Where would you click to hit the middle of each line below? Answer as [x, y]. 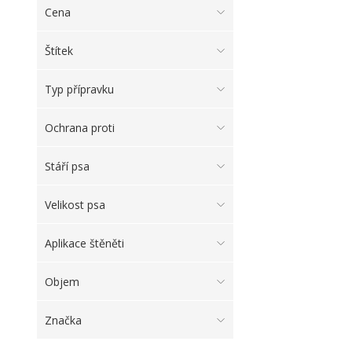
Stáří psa [67, 166]
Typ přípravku [79, 89]
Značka [63, 320]
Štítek [59, 50]
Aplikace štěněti [84, 243]
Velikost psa [75, 204]
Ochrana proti [80, 127]
